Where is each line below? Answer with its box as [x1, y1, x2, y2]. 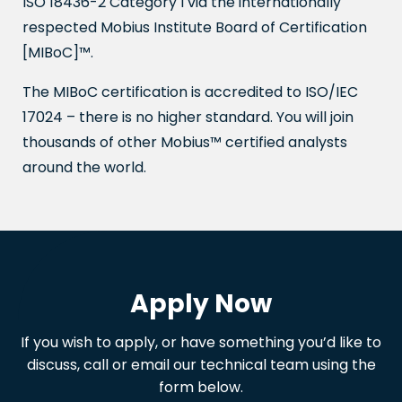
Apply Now [130, 286, 272, 321]
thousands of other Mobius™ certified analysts [22, 132, 347, 153]
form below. [159, 377, 243, 398]
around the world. [22, 157, 146, 178]
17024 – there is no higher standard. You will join [22, 107, 354, 127]
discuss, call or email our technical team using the [26, 354, 376, 375]
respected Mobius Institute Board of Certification [22, 17, 367, 38]
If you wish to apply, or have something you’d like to [21, 332, 381, 353]
